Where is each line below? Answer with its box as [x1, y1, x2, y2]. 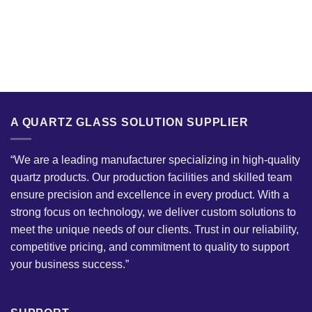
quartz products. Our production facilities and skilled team [10, 171, 292, 184]
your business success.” [10, 258, 129, 271]
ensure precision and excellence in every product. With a [10, 189, 289, 201]
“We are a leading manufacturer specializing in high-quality [10, 154, 300, 166]
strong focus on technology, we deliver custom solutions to [10, 206, 296, 219]
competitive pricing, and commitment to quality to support [10, 241, 289, 253]
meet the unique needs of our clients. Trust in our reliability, [10, 224, 299, 236]
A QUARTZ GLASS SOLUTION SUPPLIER [10, 116, 249, 128]
